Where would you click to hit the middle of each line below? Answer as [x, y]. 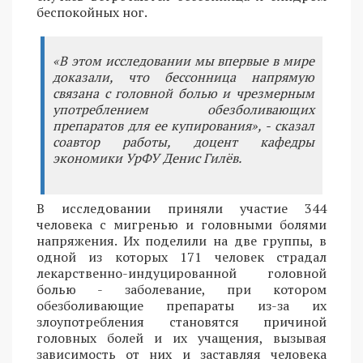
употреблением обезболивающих [184, 110]
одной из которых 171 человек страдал [181, 257]
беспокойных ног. [92, 13]
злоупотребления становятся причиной [181, 322]
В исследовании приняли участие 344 [181, 209]
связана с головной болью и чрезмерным [184, 94]
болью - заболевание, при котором [181, 290]
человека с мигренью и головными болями [181, 225]
